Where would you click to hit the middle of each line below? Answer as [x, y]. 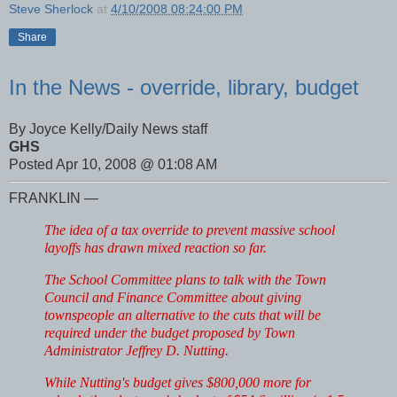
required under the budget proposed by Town [170, 332]
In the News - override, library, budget [184, 87]
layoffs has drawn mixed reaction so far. [156, 248]
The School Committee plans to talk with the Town [185, 279]
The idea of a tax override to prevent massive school [190, 230]
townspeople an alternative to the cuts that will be [183, 315]
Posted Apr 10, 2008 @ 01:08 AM [113, 165]
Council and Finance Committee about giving [173, 297]
